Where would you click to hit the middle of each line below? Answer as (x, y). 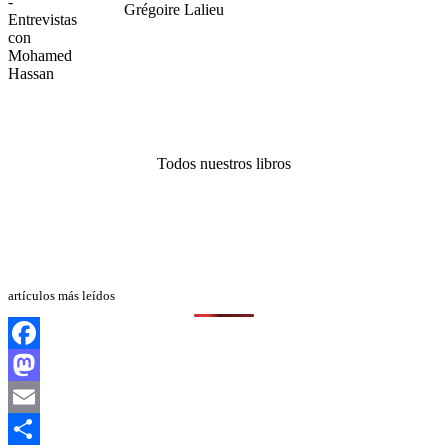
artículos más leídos (61, 295)
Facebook (39, 365)
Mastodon (39, 397)
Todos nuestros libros (224, 163)
